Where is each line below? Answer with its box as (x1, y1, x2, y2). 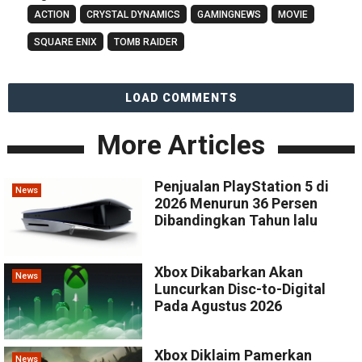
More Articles (96, 128, 265, 162)
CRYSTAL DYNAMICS (86, 9, 180, 21)
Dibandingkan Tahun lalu (154, 212, 318, 229)
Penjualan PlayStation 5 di (154, 178, 330, 196)
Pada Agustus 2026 (154, 297, 283, 314)
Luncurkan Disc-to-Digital (154, 280, 326, 297)
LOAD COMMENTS (124, 91, 238, 105)
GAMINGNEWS (196, 9, 261, 21)
